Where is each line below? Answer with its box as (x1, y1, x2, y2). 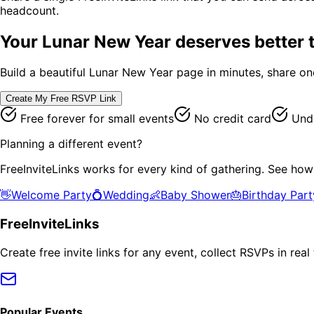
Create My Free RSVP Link (6, 93, 116, 104)
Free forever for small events (17, 111, 174, 126)
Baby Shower (161, 188, 231, 203)
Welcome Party (11, 188, 92, 203)
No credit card (191, 111, 271, 126)
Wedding (103, 188, 149, 203)
